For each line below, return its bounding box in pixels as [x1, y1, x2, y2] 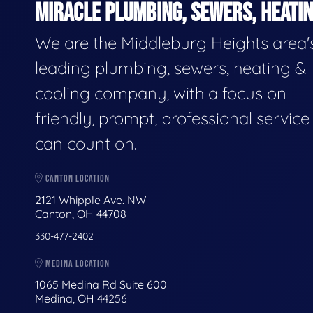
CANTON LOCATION [43, 173, 110, 185]
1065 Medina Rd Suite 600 [35, 277, 167, 292]
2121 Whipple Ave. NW [35, 192, 146, 207]
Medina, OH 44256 [35, 291, 127, 306]
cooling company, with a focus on [35, 82, 286, 104]
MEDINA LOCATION [43, 257, 110, 270]
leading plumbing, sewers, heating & [35, 57, 306, 79]
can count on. [35, 133, 137, 154]
